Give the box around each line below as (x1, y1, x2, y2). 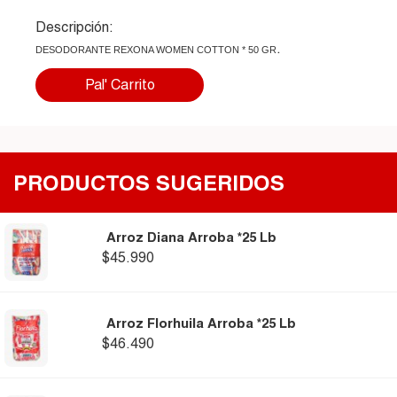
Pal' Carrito (84, 76, 155, 94)
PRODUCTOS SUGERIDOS (13, 170, 284, 196)
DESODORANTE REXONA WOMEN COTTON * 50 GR (35, 44, 276, 56)
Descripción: (35, 19, 113, 36)
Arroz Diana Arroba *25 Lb (105, 230, 276, 245)
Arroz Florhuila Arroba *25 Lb (105, 315, 296, 331)
